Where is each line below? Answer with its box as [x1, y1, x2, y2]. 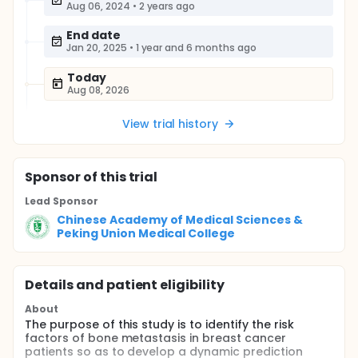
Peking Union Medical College [57, 225, 236, 241]
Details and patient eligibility [25, 276, 225, 294]
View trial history [121, 116, 219, 132]
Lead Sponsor [25, 194, 98, 208]
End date [66, 27, 121, 43]
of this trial [80, 168, 158, 186]
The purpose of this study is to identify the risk [25, 316, 294, 332]
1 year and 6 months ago [135, 41, 257, 54]
